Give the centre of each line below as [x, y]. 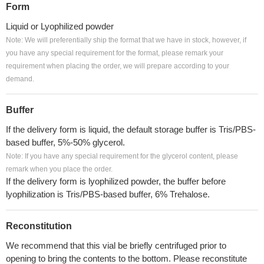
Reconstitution [39, 226]
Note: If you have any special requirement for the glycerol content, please [122, 156]
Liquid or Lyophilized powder [60, 26]
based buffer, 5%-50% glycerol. [65, 142]
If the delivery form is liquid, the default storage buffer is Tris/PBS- [131, 129]
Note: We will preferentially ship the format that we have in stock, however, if [126, 40]
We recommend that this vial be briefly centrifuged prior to [116, 245]
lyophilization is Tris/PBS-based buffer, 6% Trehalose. [108, 194]
